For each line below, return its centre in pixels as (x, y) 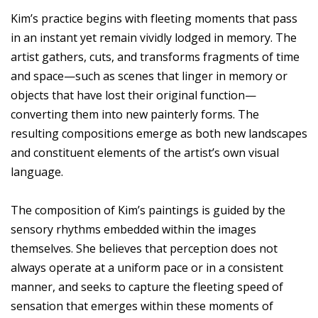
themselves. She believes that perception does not (144, 249)
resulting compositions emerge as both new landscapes (159, 134)
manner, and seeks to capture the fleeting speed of (147, 287)
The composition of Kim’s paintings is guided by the (148, 210)
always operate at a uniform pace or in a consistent (147, 268)
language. (37, 172)
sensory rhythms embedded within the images (133, 230)
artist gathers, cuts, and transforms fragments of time (155, 57)
